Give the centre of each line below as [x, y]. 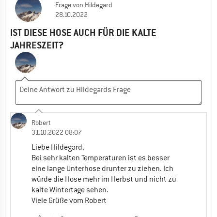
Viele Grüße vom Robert [69, 200]
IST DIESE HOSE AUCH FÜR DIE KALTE [83, 32]
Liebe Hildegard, [58, 147]
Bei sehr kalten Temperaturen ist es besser [101, 158]
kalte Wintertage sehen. [70, 190]
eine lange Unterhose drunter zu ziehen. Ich [102, 168]
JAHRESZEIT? [37, 45]
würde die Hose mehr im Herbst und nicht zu [104, 179]
